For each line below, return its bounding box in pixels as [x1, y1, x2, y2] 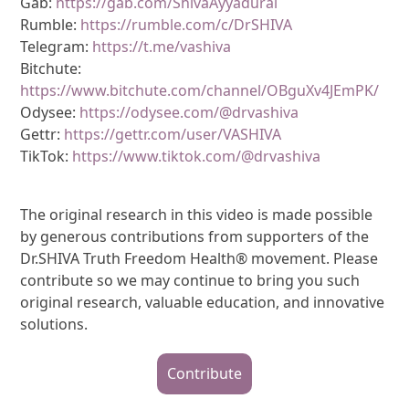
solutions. [20, 313, 89, 334]
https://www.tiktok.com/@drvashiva [72, 145, 321, 166]
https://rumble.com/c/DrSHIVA [80, 14, 293, 35]
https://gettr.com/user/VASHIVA [64, 123, 282, 144]
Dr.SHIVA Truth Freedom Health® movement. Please [20, 247, 379, 268]
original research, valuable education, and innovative [20, 291, 385, 312]
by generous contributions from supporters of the [20, 225, 370, 246]
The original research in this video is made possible [20, 204, 373, 225]
